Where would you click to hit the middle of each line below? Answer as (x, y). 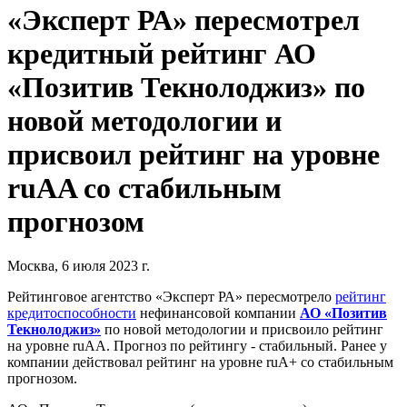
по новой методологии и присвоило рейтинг (242, 330)
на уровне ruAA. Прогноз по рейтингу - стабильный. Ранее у (197, 346)
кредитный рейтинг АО (162, 53)
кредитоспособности (72, 313)
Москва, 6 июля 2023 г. (79, 266)
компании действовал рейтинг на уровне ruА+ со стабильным (200, 362)
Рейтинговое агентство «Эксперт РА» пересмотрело (171, 297)
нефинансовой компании (218, 313)
